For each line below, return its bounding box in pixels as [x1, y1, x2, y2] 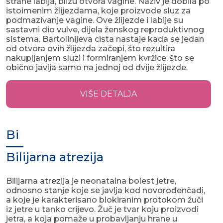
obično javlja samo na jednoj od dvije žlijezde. [6, 63, 188, 73]
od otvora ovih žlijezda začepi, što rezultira [6, 44, 175, 54]
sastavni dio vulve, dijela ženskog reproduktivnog [6, 25, 204, 35]
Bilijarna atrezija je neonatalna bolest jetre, [6, 176, 176, 186]
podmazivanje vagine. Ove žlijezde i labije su [6, 15, 183, 25]
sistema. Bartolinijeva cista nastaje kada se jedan [6, 34, 204, 44]
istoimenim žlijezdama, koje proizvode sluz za [6, 6, 191, 16]
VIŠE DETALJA [80, 89, 137, 99]
